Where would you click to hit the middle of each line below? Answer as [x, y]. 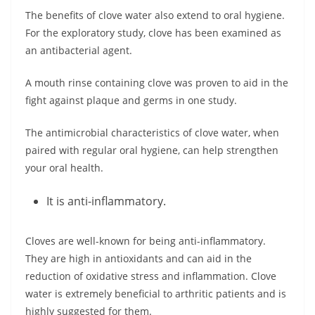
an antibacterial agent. [79, 51]
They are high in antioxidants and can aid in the [139, 259]
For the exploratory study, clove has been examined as [153, 33]
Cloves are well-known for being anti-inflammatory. [146, 241]
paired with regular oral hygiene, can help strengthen [152, 150]
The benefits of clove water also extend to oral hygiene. [155, 15]
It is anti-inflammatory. [106, 201]
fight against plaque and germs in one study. [131, 101]
